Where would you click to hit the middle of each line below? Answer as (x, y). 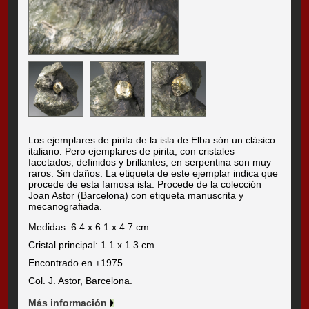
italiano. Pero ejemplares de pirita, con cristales (132, 151)
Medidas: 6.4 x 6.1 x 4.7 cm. (90, 227)
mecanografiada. (66, 207)
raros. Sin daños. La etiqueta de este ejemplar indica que (153, 173)
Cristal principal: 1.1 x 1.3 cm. (93, 245)
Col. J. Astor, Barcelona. (81, 281)
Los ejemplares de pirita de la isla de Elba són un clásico (152, 140)
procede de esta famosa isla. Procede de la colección (145, 185)
